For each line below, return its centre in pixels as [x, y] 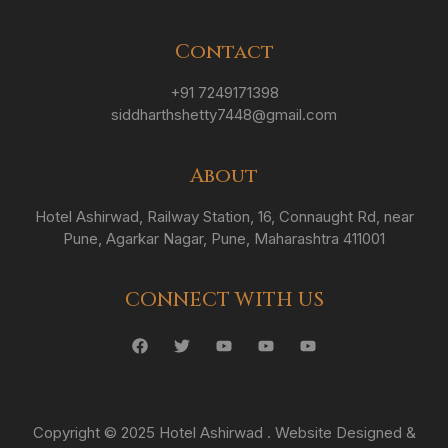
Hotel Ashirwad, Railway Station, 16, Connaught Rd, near [224, 216]
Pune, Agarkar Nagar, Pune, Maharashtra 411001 [224, 238]
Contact [224, 51]
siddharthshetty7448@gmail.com [224, 114]
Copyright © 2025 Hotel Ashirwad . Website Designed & [224, 432]
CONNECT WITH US [224, 299]
